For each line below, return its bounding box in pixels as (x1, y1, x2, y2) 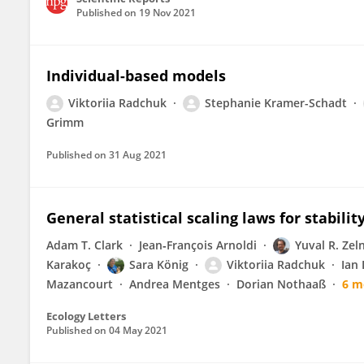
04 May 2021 (109, 323, 167, 337)
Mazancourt (46, 276, 113, 292)
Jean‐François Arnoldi (139, 237, 257, 253)
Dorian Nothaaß (236, 276, 326, 292)
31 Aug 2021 (109, 148, 167, 162)
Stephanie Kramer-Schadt (205, 95, 347, 110)
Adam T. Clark (46, 237, 123, 253)
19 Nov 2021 (139, 6, 196, 19)
